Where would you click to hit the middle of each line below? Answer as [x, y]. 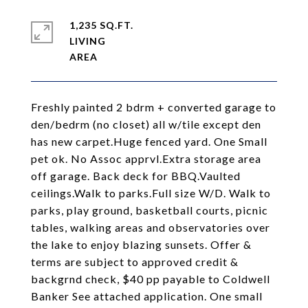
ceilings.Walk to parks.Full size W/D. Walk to [151, 193]
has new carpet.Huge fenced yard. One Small [149, 141]
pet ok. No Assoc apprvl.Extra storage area [146, 158]
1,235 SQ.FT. [101, 25]
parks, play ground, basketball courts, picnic [150, 210]
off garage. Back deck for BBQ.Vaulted [136, 176]
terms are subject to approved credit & [135, 262]
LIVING [88, 41]
